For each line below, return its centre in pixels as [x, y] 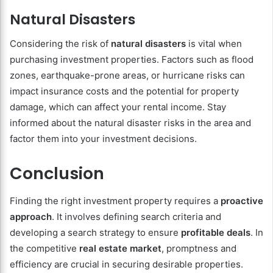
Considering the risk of [60, 44]
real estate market [120, 248]
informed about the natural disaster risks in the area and [130, 123]
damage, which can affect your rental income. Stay [118, 107]
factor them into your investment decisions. [103, 139]
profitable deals [216, 232]
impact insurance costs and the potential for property [124, 91]
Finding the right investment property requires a [115, 200]
